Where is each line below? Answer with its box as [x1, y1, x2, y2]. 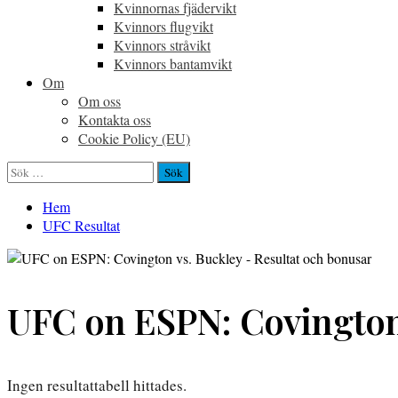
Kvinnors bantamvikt [114, 54, 232, 73]
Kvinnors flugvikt [114, 17, 213, 36]
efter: [6, 179, 35, 198]
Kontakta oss [78, 110, 151, 129]
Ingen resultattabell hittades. [7, 375, 187, 396]
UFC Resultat [43, 216, 120, 235]
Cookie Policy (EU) [78, 129, 190, 147]
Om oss [78, 92, 121, 110]
